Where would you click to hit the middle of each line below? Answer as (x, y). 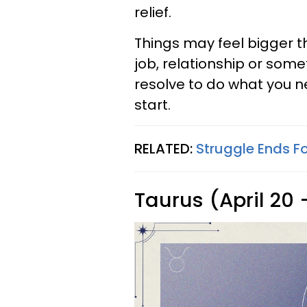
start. (152, 105)
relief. (155, 12)
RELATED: (165, 148)
